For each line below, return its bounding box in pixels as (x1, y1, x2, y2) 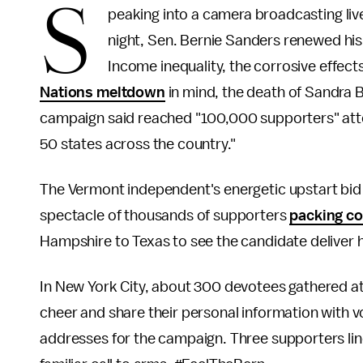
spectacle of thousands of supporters (40, 207, 290, 224)
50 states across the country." (40, 136, 242, 152)
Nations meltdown (40, 84, 165, 100)
